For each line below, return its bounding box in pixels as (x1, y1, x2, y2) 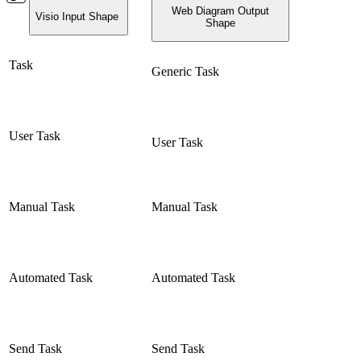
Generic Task (151, 64, 219, 79)
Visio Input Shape (35, 10, 122, 23)
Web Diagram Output (172, 4, 269, 17)
